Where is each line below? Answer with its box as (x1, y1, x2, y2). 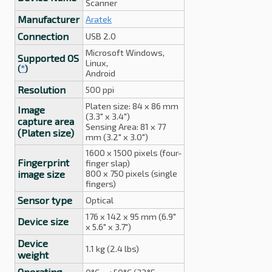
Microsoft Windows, (86, 47, 165, 58)
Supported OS (18, 52, 79, 64)
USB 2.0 (86, 31, 116, 41)
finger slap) (86, 158, 130, 168)
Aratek (86, 14, 112, 24)
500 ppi (86, 84, 114, 95)
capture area (18, 115, 74, 127)
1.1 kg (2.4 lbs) (86, 243, 139, 254)
